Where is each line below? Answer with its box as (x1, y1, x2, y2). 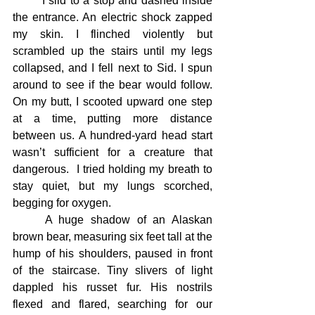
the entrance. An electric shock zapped (13, 11, 212, 23)
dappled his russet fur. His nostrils (13, 281, 212, 293)
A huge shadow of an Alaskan (13, 214, 45, 226)
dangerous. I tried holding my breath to (13, 163, 212, 175)
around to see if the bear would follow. (13, 79, 212, 91)
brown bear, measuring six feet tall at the (13, 231, 212, 243)
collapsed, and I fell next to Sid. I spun (13, 62, 212, 74)
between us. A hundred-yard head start (13, 129, 212, 141)
